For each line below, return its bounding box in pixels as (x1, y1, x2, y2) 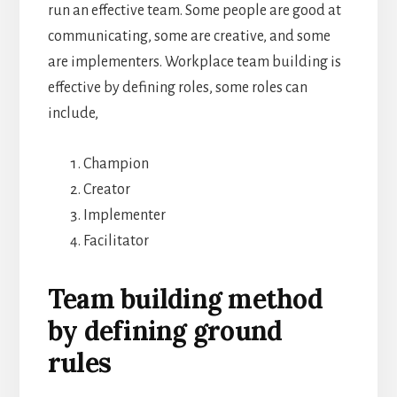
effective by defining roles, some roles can (47, 79, 307, 96)
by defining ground (47, 313, 283, 347)
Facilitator (82, 232, 149, 249)
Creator (82, 181, 130, 198)
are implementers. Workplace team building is (47, 53, 341, 70)
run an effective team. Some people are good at (47, 2, 341, 19)
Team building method (47, 281, 323, 315)
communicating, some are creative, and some (47, 27, 331, 44)
